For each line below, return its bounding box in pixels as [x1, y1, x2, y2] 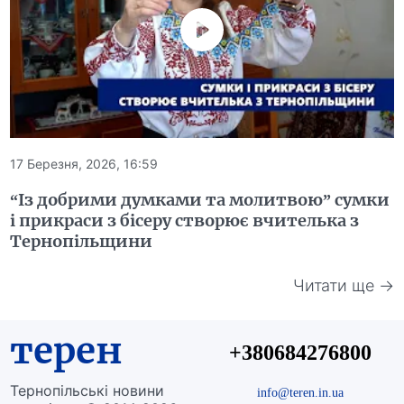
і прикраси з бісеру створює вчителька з [10, 209, 360, 231]
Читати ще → [292, 276, 394, 296]
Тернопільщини [10, 230, 153, 252]
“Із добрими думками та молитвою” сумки [10, 188, 390, 210]
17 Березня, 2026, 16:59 [10, 155, 159, 171]
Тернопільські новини [10, 381, 165, 399]
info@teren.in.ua [256, 383, 344, 400]
